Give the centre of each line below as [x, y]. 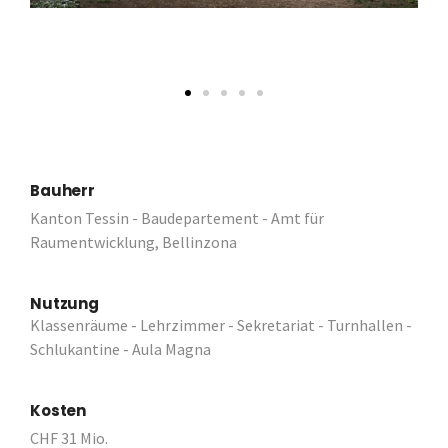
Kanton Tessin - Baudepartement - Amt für [177, 218]
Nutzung [64, 304]
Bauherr [62, 191]
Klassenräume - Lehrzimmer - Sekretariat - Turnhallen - [221, 325]
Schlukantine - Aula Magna [120, 349]
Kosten [58, 411]
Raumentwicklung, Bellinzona [133, 242]
